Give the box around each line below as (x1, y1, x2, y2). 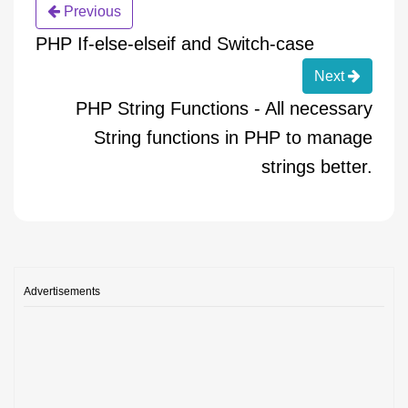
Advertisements (24, 284, 100, 298)
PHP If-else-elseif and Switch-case (36, 33, 314, 54)
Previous (60, 3, 121, 19)
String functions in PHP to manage (94, 127, 372, 148)
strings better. (261, 156, 372, 177)
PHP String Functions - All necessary (76, 97, 372, 118)
